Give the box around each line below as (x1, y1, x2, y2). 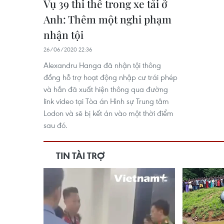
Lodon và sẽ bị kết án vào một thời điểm (43, 108, 173, 118)
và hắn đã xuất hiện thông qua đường (43, 84, 168, 94)
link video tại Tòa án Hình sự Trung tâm (43, 96, 169, 106)
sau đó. (43, 120, 67, 130)
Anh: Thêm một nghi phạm (43, 12, 171, 26)
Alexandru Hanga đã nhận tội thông (43, 60, 161, 70)
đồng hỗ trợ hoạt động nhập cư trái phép (43, 72, 177, 82)
